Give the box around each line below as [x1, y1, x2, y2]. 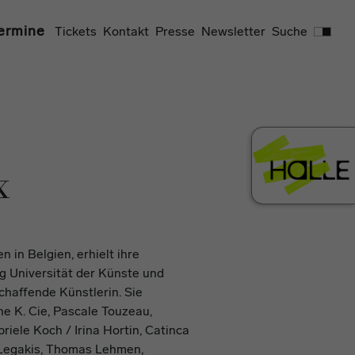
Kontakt [103, 23, 149, 39]
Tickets [55, 23, 97, 39]
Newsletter [201, 23, 265, 39]
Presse [155, 23, 195, 39]
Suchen [265, 16, 308, 31]
